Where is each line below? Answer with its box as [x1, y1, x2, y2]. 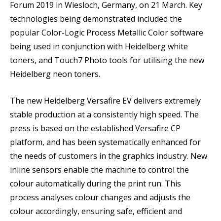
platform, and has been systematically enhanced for [10, 137, 201, 147]
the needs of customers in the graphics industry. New [10, 150, 207, 161]
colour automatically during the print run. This [10, 178, 181, 189]
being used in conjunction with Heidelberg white [10, 41, 188, 52]
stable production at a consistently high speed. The [10, 109, 199, 120]
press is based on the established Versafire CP [10, 123, 181, 134]
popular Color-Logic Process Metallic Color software [10, 27, 203, 38]
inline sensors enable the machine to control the [10, 164, 189, 175]
